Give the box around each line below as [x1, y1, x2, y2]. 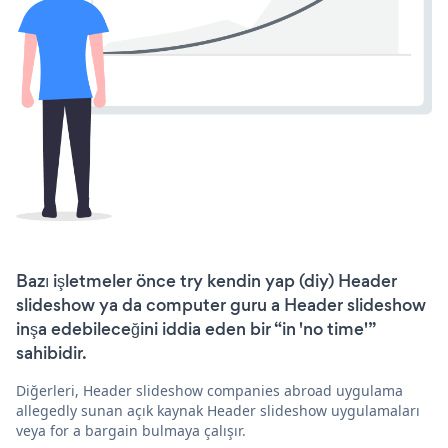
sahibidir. [16, 341, 87, 366]
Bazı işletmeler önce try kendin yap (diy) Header [16, 269, 397, 294]
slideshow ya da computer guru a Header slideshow [16, 293, 426, 318]
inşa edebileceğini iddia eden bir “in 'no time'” [16, 317, 375, 342]
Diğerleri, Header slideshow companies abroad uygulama [16, 381, 403, 401]
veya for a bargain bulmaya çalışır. [16, 421, 246, 441]
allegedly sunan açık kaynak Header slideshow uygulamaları [16, 401, 420, 421]
